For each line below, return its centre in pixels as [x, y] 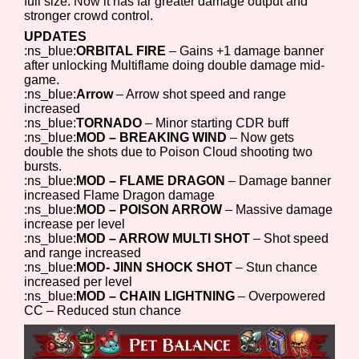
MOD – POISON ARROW [149, 210]
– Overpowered [280, 296]
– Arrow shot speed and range [200, 95]
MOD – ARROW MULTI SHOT [163, 239]
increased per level [79, 282]
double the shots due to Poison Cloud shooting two [169, 152]
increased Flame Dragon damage [120, 196]
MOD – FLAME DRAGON [151, 181]
